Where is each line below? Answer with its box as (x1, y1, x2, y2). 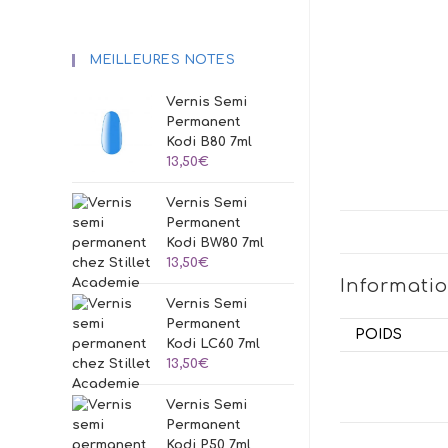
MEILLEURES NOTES (90, 53, 236, 67)
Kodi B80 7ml (166, 135, 253, 149)
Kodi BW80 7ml (166, 236, 265, 250)
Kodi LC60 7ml (166, 337, 261, 351)
